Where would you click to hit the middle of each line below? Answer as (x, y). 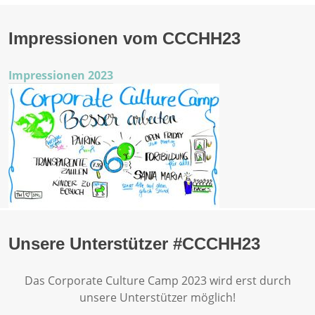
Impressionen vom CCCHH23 (124, 39)
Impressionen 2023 (61, 76)
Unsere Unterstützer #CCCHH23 (134, 244)
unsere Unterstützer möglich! (157, 298)
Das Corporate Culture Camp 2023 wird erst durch (157, 281)
